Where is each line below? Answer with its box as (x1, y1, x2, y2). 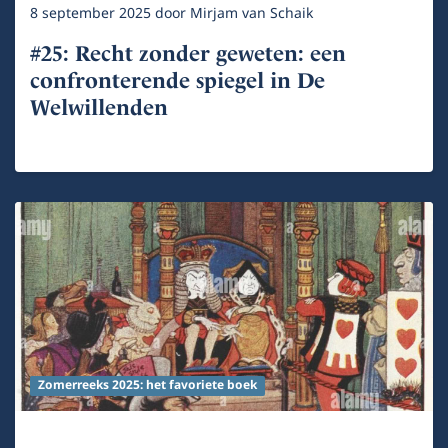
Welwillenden (30, 94, 168, 120)
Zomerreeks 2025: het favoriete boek (37, 375, 257, 395)
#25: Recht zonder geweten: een (30, 40, 346, 66)
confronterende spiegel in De (30, 67, 325, 93)
